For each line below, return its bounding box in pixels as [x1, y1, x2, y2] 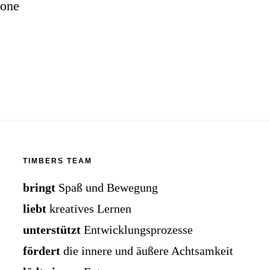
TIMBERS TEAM [23, 157, 93, 166]
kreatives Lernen [46, 202, 132, 216]
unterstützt [23, 223, 81, 237]
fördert [23, 244, 61, 258]
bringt [23, 181, 56, 195]
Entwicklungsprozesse [81, 223, 193, 237]
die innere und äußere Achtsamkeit [60, 244, 234, 258]
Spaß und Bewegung [55, 181, 159, 195]
